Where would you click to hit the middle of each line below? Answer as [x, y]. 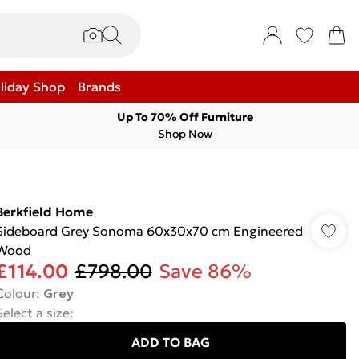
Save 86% [205, 272]
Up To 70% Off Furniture [185, 117]
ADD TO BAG [170, 342]
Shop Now [185, 134]
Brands [99, 87]
